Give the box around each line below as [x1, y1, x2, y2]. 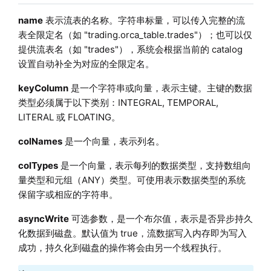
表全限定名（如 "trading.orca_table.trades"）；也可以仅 [18, 28, 252, 41]
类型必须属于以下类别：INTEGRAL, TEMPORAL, [18, 96, 218, 108]
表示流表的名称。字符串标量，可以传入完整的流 [42, 14, 245, 26]
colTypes [18, 159, 58, 171]
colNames [18, 135, 62, 147]
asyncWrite [18, 212, 69, 224]
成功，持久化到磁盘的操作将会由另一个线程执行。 [18, 241, 227, 253]
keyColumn [18, 82, 68, 94]
